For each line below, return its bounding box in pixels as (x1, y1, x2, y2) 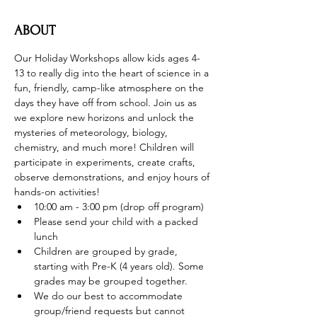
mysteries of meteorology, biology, (14, 126, 171, 139)
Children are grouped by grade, (34, 245, 180, 258)
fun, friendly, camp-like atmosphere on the (14, 81, 207, 94)
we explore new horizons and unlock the (14, 111, 197, 124)
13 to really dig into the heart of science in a (14, 67, 212, 79)
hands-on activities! (14, 185, 100, 198)
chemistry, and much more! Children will (14, 141, 197, 154)
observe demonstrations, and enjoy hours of (14, 171, 212, 183)
